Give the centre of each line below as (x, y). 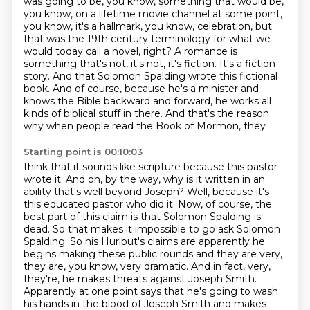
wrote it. (44, 179)
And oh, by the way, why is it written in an (165, 179)
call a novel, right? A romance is (161, 51)
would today (54, 51)
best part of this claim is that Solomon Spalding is (142, 217)
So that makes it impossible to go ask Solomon (166, 229)
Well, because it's (228, 192)
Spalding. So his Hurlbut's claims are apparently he (144, 241)
